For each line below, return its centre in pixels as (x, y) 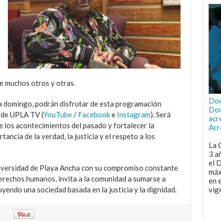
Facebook (94, 114)
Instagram (133, 114)
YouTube (57, 114)
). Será (160, 114)
